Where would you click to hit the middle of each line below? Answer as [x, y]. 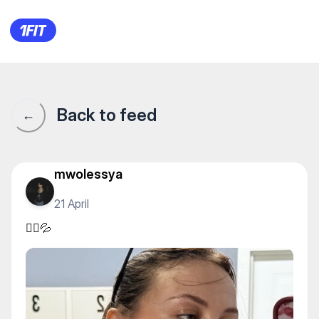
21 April [72, 203]
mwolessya [88, 174]
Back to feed [107, 115]
